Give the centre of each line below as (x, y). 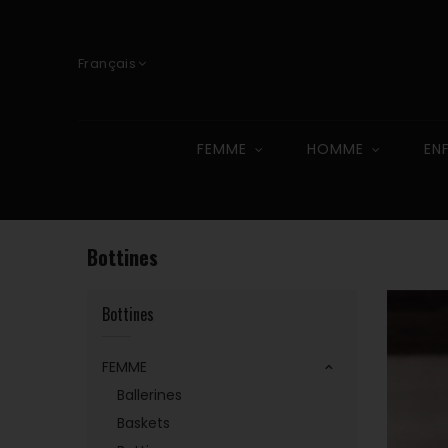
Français (107, 63)
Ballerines (149, 395)
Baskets (143, 423)
